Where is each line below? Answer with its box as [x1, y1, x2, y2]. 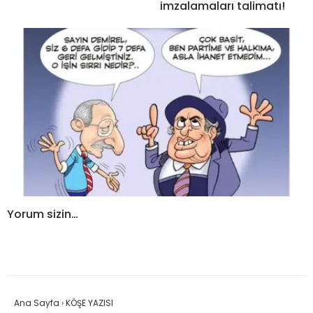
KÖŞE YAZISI [66, 296, 113, 309]
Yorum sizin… [7, 205, 78, 222]
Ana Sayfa [14, 296, 59, 309]
